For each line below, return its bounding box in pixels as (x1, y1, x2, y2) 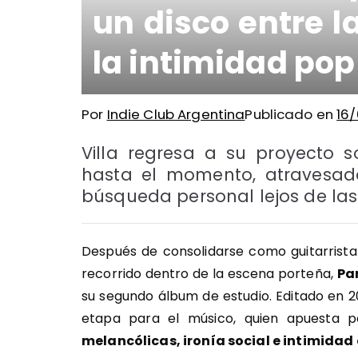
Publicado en (245, 105, 337, 124)
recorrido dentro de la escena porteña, (82, 265, 337, 283)
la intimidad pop (93, 42, 356, 84)
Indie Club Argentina (106, 105, 245, 124)
